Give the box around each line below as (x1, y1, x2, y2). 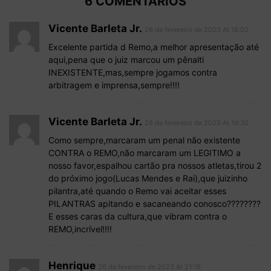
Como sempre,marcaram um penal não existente (48, 135, 240, 146)
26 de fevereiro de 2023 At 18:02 (145, 25, 249, 34)
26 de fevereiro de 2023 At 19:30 (145, 119, 249, 128)
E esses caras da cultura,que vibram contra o (48, 211, 227, 222)
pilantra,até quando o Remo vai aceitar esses (48, 186, 226, 197)
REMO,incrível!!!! (48, 224, 112, 235)
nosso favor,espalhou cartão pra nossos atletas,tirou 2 (48, 160, 261, 171)
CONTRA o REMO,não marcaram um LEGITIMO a (48, 148, 241, 158)
